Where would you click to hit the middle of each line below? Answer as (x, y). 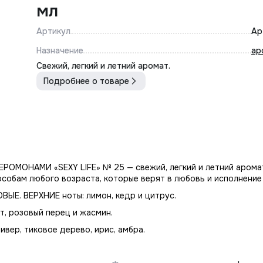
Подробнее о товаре (86, 81)
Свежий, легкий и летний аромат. (103, 66)
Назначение (60, 50)
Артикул (53, 31)
